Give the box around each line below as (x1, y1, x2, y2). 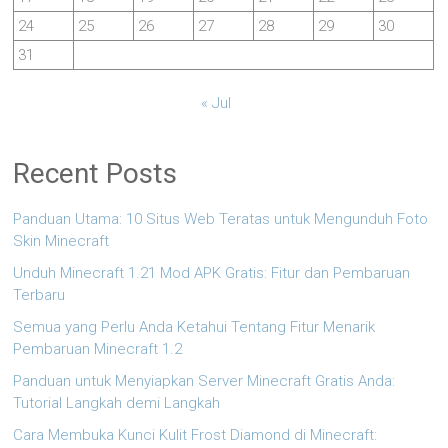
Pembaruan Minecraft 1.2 (13, 340, 183, 359)
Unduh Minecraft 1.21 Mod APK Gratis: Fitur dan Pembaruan (13, 264, 411, 283)
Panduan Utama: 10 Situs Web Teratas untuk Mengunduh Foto (13, 210, 429, 229)
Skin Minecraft (13, 232, 110, 251)
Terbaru (13, 286, 66, 305)
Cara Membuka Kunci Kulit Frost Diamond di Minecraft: (13, 426, 378, 445)
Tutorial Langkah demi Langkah (13, 394, 221, 413)
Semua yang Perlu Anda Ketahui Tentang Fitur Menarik (13, 318, 376, 337)
